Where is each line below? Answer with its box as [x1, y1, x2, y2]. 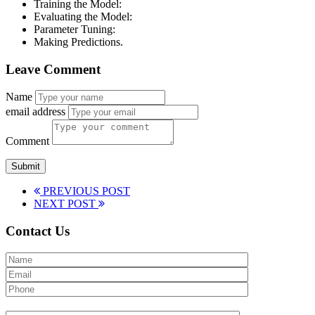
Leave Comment [6, 61, 101, 77]
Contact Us [6, 224, 70, 239]
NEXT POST [34, 198, 98, 210]
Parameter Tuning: [34, 22, 115, 35]
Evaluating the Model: [34, 10, 132, 22]
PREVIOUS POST [40, 185, 130, 198]
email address [6, 105, 65, 118]
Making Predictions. [34, 35, 123, 48]
